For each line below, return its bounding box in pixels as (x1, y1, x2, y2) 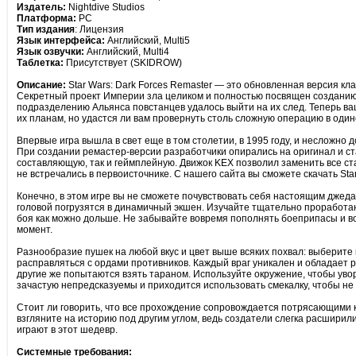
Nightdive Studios (65, 2, 145, 13)
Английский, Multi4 (83, 46, 169, 57)
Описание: (16, 79, 66, 91)
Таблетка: (16, 57, 64, 68)
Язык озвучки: (16, 46, 84, 57)
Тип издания (16, 24, 75, 35)
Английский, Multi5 (104, 35, 190, 46)
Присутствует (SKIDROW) (63, 57, 182, 68)
